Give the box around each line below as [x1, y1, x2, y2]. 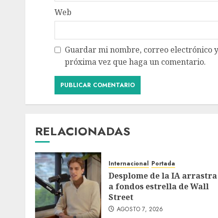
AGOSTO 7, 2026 [116, 204, 163, 214]
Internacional [109, 159, 149, 168]
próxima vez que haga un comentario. [65, 56, 206, 68]
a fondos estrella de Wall [109, 181, 209, 192]
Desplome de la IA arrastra [109, 170, 217, 181]
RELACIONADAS [35, 123, 130, 140]
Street [109, 191, 133, 202]
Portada [151, 159, 175, 168]
